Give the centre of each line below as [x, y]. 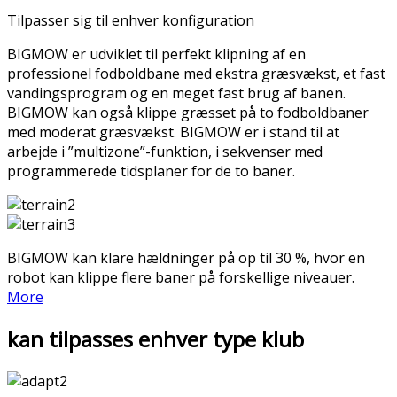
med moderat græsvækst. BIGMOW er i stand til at [173, 132]
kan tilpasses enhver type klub [156, 339]
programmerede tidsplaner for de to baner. [151, 171]
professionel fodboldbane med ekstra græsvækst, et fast [196, 74]
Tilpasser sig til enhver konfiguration [131, 20]
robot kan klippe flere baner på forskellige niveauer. [181, 277]
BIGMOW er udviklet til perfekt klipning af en [156, 54]
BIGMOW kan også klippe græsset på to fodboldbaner [188, 113]
